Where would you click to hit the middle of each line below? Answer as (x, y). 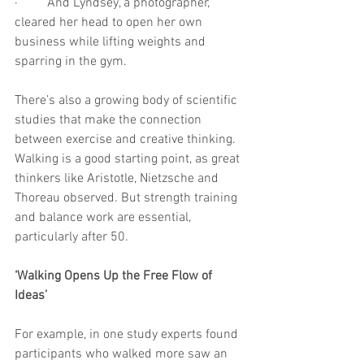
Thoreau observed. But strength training (128, 199)
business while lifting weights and (112, 43)
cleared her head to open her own (110, 23)
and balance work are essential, (104, 218)
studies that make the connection (110, 121)
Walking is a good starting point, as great (129, 160)
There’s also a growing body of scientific (128, 101)
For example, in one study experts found (128, 335)
